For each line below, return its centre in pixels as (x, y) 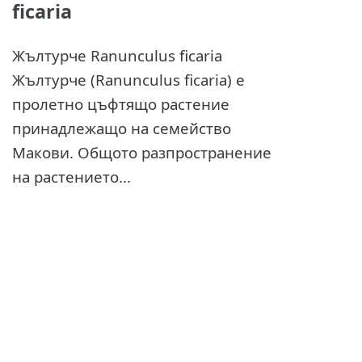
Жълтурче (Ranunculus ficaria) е (128, 79)
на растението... (71, 176)
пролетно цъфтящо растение (120, 103)
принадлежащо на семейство (121, 128)
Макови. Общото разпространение (141, 152)
